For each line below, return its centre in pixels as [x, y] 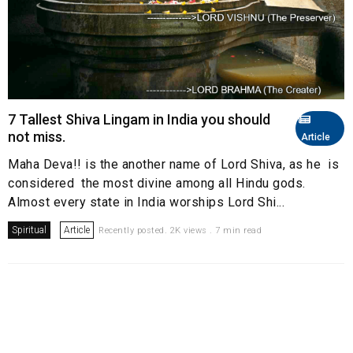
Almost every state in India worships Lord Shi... [146, 203]
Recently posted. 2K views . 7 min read [180, 231]
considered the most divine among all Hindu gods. [157, 184]
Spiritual [29, 230]
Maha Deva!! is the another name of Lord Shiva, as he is [173, 165]
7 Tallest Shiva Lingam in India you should [139, 120]
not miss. [37, 137]
